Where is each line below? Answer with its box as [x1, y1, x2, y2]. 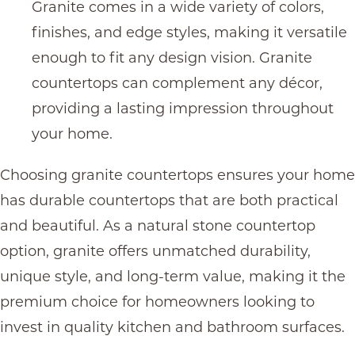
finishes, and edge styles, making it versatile [32, 23, 347, 41]
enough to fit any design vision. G [32, 48, 270, 67]
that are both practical [175, 191, 338, 209]
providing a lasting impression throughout [32, 99, 334, 117]
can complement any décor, [118, 74, 323, 92]
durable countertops [29, 191, 175, 209]
